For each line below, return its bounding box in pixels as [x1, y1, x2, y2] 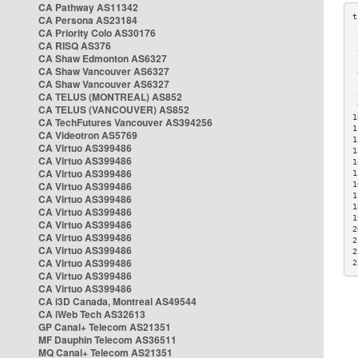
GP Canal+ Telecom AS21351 [38, 320, 171, 334]
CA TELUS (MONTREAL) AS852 [38, 89, 182, 104]
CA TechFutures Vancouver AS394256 [38, 115, 213, 129]
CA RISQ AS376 [38, 38, 111, 53]
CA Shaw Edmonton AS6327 [38, 51, 167, 66]
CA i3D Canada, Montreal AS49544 [38, 294, 197, 308]
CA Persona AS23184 [38, 13, 137, 27]
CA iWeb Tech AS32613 [38, 307, 145, 321]
